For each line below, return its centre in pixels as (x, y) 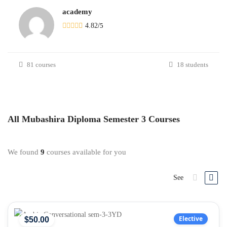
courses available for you (85, 152)
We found (24, 152)
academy (77, 12)
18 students (193, 65)
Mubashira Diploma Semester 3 (84, 119)
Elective (191, 219)
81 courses (41, 65)
